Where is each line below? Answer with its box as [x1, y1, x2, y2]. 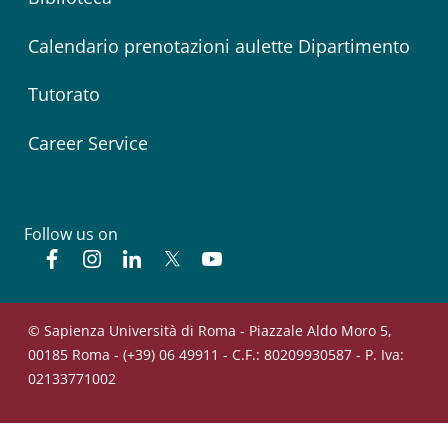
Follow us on [24, 222, 118, 245]
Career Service [28, 130, 148, 155]
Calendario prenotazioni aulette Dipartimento [28, 33, 410, 58]
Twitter [183, 246, 236, 269]
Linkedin [143, 246, 206, 269]
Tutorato [28, 82, 100, 107]
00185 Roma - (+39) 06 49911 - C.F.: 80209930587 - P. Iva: [28, 344, 404, 364]
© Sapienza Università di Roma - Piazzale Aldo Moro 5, [28, 320, 392, 340]
